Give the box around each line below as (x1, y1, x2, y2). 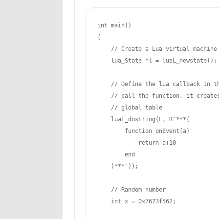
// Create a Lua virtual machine (110, 45, 217, 52)
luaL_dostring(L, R (97, 116, 173, 123)
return (138, 139, 159, 146)
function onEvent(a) (97, 128, 190, 134)
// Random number (110, 186, 166, 193)
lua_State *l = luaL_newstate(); (97, 57, 217, 64)
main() (107, 22, 131, 29)
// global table (110, 104, 162, 111)
